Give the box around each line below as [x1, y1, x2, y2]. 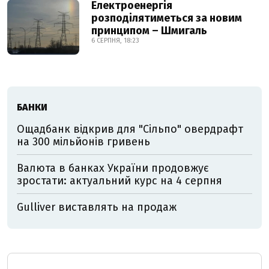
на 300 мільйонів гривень [17, 135, 150, 148]
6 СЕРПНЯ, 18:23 [91, 37, 139, 44]
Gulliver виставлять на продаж [17, 201, 177, 214]
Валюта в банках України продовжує [17, 162, 209, 175]
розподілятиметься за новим [91, 11, 242, 25]
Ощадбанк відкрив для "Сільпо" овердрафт [17, 122, 243, 136]
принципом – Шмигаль [91, 24, 207, 37]
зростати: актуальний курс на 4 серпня [17, 174, 222, 187]
